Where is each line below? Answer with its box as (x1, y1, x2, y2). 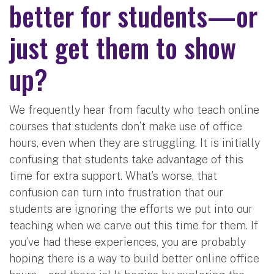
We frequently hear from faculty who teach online (9, 103, 259, 116)
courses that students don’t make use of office (9, 119, 242, 133)
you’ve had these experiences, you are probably (9, 235, 246, 248)
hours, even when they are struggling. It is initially (9, 136, 260, 149)
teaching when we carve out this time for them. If (9, 218, 258, 232)
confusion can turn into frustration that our (9, 185, 223, 199)
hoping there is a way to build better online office (9, 251, 259, 265)
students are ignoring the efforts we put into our (9, 202, 253, 215)
